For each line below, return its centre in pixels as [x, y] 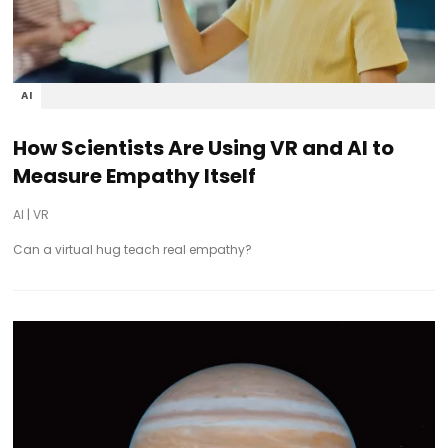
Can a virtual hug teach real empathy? [133, 250]
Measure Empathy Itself [135, 176]
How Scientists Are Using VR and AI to [204, 148]
